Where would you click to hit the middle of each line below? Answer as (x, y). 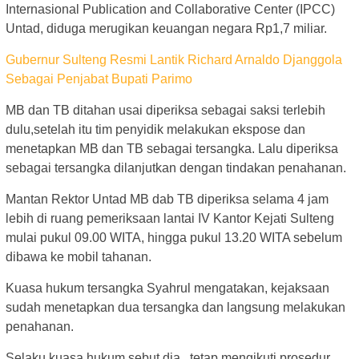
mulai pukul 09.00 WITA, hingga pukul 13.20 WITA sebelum (174, 237)
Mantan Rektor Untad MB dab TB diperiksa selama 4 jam (167, 199)
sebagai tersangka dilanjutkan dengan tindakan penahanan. (176, 167)
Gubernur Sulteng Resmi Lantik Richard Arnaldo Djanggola (174, 59)
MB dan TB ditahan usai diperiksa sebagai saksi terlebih (165, 110)
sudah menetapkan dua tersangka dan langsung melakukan (175, 307)
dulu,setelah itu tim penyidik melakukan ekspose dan (155, 129)
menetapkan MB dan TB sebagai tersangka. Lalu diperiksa (172, 148)
